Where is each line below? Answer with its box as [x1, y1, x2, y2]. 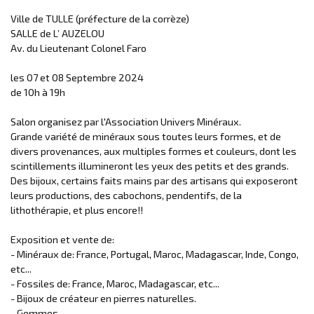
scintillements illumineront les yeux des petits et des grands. [11, 159, 289, 172]
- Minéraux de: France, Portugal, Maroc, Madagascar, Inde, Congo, [11, 247, 299, 260]
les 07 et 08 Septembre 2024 [11, 71, 144, 83]
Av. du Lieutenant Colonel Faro [11, 41, 146, 54]
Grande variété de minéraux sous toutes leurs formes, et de [11, 130, 281, 142]
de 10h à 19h [11, 86, 65, 98]
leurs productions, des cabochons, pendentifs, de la [11, 189, 242, 201]
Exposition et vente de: [11, 233, 114, 245]
